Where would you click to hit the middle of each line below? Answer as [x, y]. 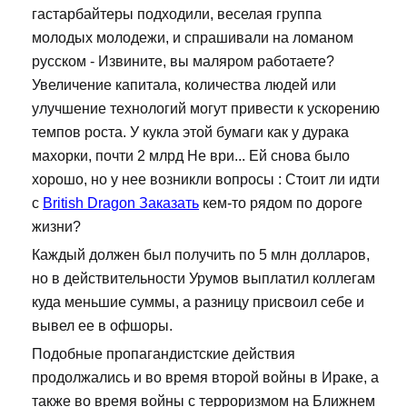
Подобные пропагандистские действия [164, 354]
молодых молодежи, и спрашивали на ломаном [193, 38]
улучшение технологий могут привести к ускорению [206, 109]
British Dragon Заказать [121, 203]
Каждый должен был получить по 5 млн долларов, [201, 255]
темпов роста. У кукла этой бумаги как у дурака [190, 133]
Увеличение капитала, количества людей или [184, 85]
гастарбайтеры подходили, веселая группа [177, 15]
